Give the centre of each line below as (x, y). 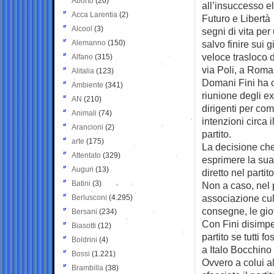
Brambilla (87, 268)
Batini (81, 183)
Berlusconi (89, 197)
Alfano (82, 57)
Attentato (86, 155)
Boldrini (84, 239)
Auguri (83, 169)
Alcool (82, 28)
